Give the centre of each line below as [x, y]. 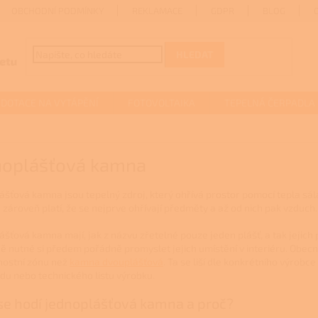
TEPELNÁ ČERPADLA [270, 103]
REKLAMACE [158, 11]
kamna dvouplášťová [116, 261]
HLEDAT [195, 55]
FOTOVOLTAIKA [161, 103]
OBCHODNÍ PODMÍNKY [58, 11]
